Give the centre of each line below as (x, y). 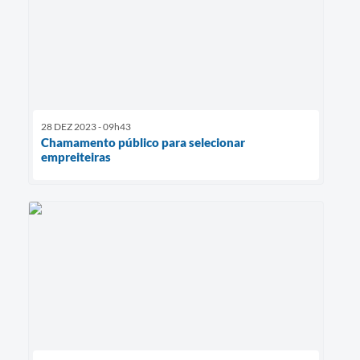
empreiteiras (76, 157)
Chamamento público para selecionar (143, 143)
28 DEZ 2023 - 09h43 (86, 127)
